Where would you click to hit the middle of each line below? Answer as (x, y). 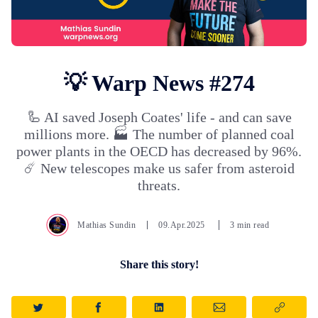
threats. (159, 186)
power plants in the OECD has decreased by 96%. (159, 152)
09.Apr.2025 (183, 225)
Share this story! (159, 265)
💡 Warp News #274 (159, 83)
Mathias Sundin (106, 225)
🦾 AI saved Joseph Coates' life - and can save (159, 117)
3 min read (250, 225)
